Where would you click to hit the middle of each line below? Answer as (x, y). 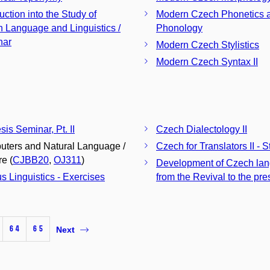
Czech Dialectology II (202, 129)
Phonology (179, 28)
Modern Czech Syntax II (207, 61)
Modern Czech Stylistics (208, 45)
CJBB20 (31, 160)
